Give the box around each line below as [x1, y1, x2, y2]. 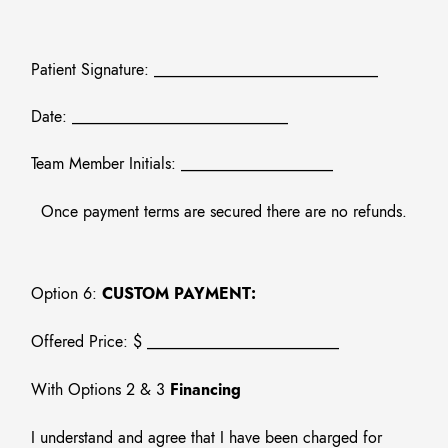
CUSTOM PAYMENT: [102, 282, 257, 306]
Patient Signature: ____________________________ [31, 58, 379, 82]
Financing [170, 378, 242, 402]
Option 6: [31, 282, 103, 306]
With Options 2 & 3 [31, 378, 171, 402]
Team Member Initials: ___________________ [31, 152, 334, 176]
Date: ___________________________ [31, 105, 289, 129]
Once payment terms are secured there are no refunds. [41, 200, 407, 224]
